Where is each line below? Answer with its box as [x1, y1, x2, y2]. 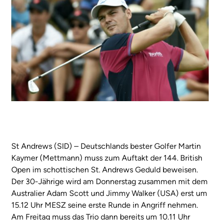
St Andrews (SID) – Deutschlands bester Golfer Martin [11, 141, 201, 151]
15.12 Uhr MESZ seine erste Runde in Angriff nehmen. [11, 200, 198, 210]
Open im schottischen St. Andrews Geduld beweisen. [11, 165, 198, 174]
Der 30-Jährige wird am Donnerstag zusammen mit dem [11, 176, 208, 186]
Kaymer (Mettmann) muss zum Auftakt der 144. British [11, 153, 202, 163]
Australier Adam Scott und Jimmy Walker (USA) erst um [11, 188, 207, 198]
